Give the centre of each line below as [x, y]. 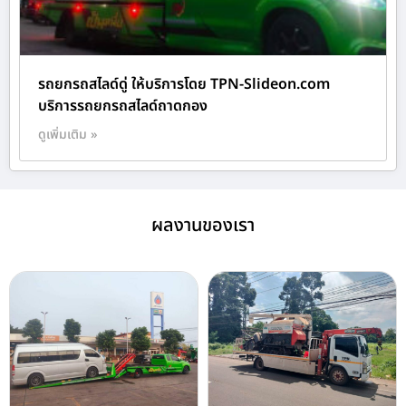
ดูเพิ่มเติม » [68, 135]
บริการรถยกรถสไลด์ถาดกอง [123, 106]
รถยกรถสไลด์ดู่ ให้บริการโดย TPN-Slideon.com [184, 85]
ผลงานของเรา [203, 226]
